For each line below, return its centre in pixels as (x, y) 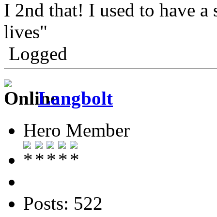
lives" (26, 31)
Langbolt (76, 98)
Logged (36, 53)
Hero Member (77, 130)
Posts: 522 (63, 203)
